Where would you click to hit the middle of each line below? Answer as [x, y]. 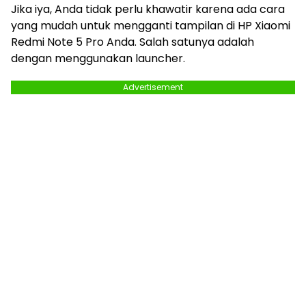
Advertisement [153, 87]
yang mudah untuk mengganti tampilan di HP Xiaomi [151, 25]
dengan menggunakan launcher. [98, 58]
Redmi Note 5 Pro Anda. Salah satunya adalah [133, 42]
